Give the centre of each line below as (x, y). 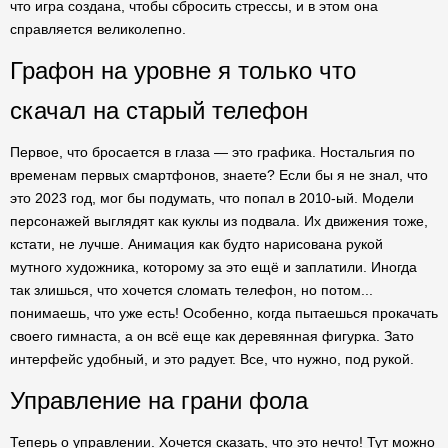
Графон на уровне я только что (183, 70)
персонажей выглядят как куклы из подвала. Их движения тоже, (219, 221)
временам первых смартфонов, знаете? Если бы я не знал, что (219, 175)
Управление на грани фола (159, 400)
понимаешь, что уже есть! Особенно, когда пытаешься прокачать (224, 313)
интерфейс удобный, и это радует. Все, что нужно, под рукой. (212, 359)
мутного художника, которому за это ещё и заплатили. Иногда (213, 267)
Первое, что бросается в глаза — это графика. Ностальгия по (212, 152)
